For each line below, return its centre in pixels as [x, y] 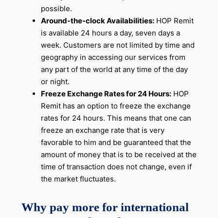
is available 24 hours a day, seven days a [110, 33]
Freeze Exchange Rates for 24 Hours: [106, 94]
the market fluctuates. [78, 179]
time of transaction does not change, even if [116, 167]
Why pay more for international [105, 207]
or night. [55, 82]
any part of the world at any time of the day [114, 69]
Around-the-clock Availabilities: [97, 21]
